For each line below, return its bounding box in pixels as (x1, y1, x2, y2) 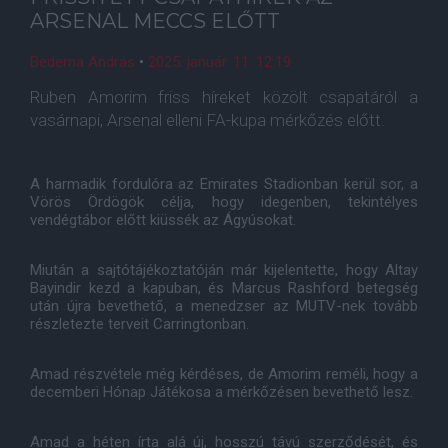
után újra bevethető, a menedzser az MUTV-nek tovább (30, 297, 418, 315)
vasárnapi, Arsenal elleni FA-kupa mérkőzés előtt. (30, 110, 385, 130)
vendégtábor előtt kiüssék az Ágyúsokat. (30, 211, 296, 229)
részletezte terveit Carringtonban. (30, 315, 249, 333)
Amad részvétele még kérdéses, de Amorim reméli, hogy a (30, 365, 418, 383)
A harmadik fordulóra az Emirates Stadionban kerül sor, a (30, 175, 418, 193)
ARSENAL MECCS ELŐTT (30, 9, 280, 33)
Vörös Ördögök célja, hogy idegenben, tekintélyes (30, 193, 418, 211)
